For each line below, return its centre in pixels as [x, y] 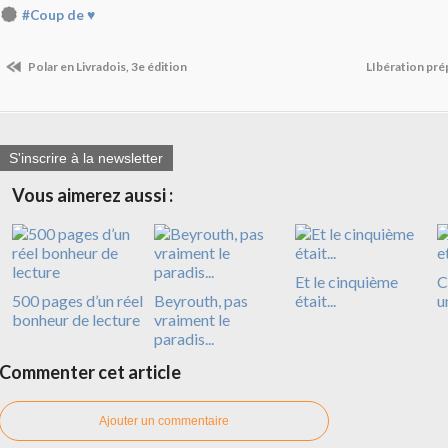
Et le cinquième [346, 281]
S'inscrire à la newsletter [86, 157]
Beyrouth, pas [200, 300]
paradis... [183, 338]
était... [315, 300]
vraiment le [191, 319]
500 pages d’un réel [77, 300]
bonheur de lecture [76, 319]
